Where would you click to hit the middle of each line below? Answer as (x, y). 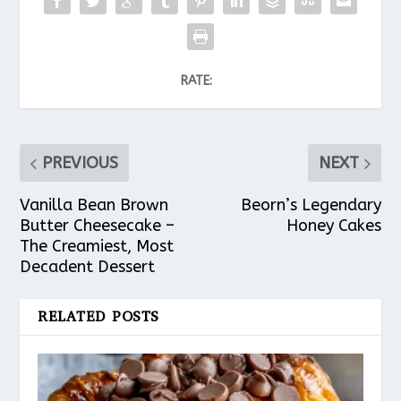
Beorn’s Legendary (311, 205)
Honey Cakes (333, 226)
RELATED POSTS (98, 317)
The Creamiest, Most (97, 247)
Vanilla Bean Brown (94, 205)
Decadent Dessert (88, 267)
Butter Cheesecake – (98, 226)
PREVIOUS (81, 163)
